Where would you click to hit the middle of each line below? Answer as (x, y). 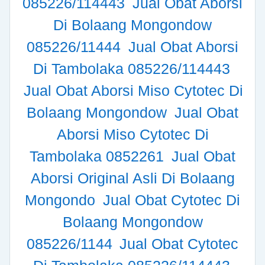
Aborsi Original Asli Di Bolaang (132, 178)
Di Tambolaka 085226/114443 (132, 69)
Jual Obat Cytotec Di (171, 200)
